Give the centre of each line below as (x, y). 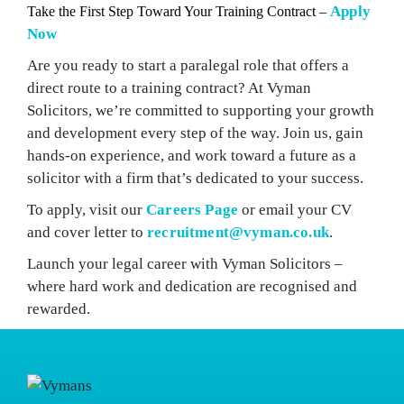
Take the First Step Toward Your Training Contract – (179, 11)
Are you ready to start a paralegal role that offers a (188, 65)
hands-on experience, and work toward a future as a (192, 156)
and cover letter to (87, 232)
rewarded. (59, 309)
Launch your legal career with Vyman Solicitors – (185, 264)
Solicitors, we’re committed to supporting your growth (201, 110)
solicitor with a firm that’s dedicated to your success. (195, 178)
